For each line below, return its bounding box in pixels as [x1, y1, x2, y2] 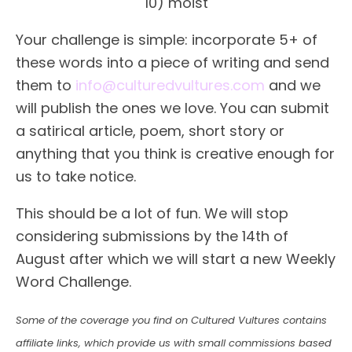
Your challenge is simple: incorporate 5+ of [16, 30, 317, 49]
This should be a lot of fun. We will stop [16, 203, 288, 223]
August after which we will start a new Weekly [16, 249, 335, 269]
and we [265, 75, 321, 95]
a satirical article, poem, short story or [16, 121, 284, 141]
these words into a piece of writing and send [16, 53, 329, 72]
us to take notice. [16, 167, 136, 186]
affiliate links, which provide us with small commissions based [16, 335, 332, 350]
